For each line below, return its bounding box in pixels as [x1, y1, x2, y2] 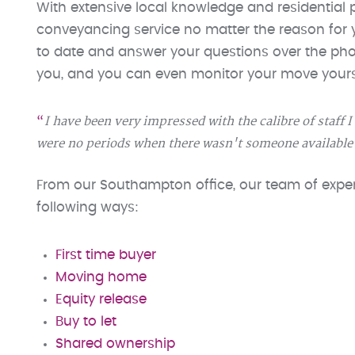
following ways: [36, 201, 139, 214]
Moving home [55, 271, 147, 284]
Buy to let [55, 315, 116, 328]
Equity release [55, 293, 147, 306]
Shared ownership [55, 338, 175, 350]
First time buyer [55, 249, 156, 261]
